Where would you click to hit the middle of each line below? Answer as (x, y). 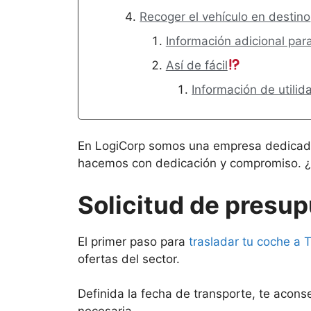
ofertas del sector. (129, 259)
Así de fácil (196, 65)
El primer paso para (133, 241)
